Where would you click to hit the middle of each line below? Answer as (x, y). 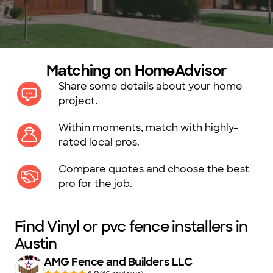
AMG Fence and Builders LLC (118, 262)
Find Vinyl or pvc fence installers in (131, 226)
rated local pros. (99, 142)
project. (78, 101)
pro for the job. (95, 184)
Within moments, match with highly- (148, 128)
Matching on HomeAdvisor (136, 70)
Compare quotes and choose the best (154, 169)
